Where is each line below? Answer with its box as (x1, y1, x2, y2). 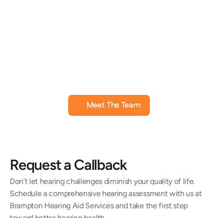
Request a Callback (10, 156, 127, 174)
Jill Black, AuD (55, 54, 127, 71)
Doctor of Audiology (53, 71, 129, 81)
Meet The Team (86, 100, 141, 111)
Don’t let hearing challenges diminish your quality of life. (10, 177, 195, 186)
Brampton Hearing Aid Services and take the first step (10, 201, 188, 210)
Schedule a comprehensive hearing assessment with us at (10, 189, 202, 198)
